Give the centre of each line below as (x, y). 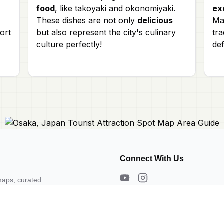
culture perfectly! (69, 44)
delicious (155, 20)
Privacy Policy (139, 211)
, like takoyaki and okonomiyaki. (115, 8)
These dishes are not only (87, 20)
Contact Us (135, 203)
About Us (132, 195)
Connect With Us (152, 158)
